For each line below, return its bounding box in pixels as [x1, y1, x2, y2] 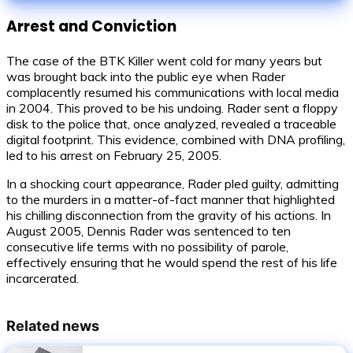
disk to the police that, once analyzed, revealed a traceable [6, 116, 336, 132]
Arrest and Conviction [6, 16, 176, 38]
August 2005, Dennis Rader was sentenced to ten [6, 223, 291, 240]
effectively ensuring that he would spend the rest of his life [6, 255, 337, 271]
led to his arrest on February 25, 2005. [6, 147, 221, 164]
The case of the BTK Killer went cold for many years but [6, 53, 322, 69]
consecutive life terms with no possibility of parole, [6, 239, 288, 255]
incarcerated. [6, 270, 79, 287]
